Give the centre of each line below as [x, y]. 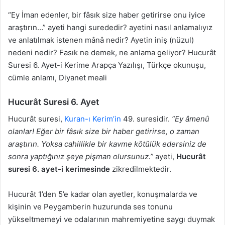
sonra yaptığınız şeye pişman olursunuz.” [81, 156]
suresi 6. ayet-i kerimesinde [59, 169]
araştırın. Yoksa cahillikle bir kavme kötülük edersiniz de [107, 144]
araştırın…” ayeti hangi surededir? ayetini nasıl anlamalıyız [110, 28]
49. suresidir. [146, 119]
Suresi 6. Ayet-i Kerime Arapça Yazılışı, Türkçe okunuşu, [107, 65]
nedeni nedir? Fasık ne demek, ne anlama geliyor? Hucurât [112, 53]
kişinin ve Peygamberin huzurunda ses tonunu [90, 206]
